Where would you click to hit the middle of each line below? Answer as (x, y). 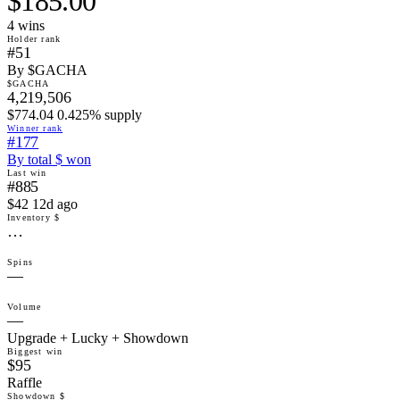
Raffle (25, 382)
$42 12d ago (42, 204)
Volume (25, 306)
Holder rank (34, 38)
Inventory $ (34, 217)
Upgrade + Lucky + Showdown (98, 337)
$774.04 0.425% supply (75, 114)
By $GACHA (47, 70)
